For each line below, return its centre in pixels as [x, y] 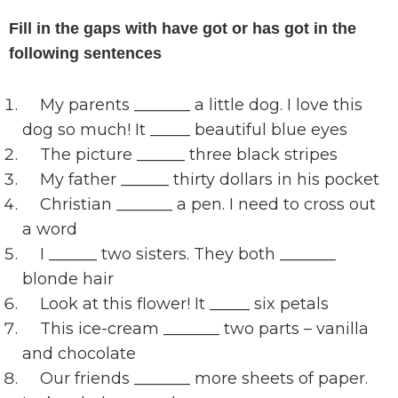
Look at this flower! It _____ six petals [184, 303]
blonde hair [68, 279]
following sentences [85, 53]
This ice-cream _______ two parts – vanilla [204, 328]
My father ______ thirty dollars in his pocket [210, 179]
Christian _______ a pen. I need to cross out [208, 204]
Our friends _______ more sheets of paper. [204, 378]
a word [50, 229]
